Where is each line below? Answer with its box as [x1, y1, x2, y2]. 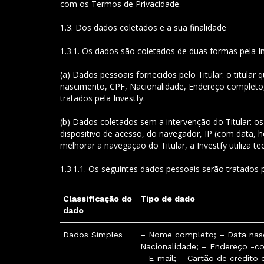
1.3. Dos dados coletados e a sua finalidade [60, 22, 226, 33]
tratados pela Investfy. [60, 93, 145, 104]
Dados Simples [63, 230, 123, 239]
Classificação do [63, 194, 132, 203]
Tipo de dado [140, 194, 195, 203]
